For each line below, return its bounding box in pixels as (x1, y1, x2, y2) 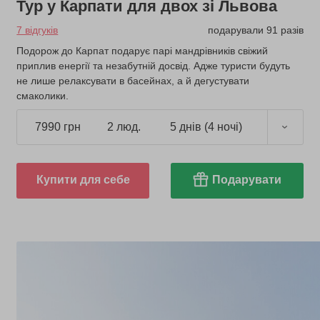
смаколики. (16, 89, 69, 101)
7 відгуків (16, 24, 59, 36)
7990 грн (34, 121, 81, 134)
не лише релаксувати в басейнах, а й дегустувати (16, 74, 250, 86)
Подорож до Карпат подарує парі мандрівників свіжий (16, 44, 269, 56)
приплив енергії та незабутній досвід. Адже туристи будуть (16, 59, 291, 71)
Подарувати (211, 173, 281, 186)
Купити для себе (36, 173, 130, 186)
